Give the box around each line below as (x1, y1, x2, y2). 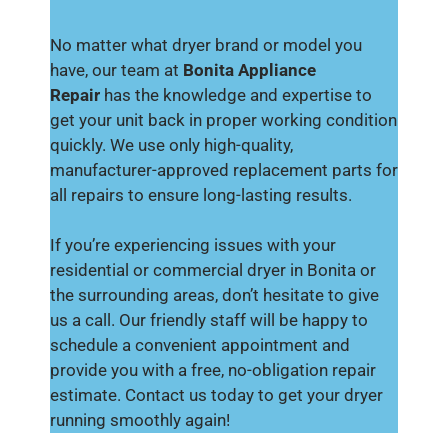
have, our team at (50, 59, 183, 80)
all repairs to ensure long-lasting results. (50, 184, 352, 205)
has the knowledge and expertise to (100, 84, 372, 105)
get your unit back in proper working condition (50, 109, 397, 130)
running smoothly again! (50, 410, 230, 430)
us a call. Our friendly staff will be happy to (50, 310, 368, 330)
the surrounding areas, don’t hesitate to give (50, 285, 379, 305)
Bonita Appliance (183, 59, 316, 80)
